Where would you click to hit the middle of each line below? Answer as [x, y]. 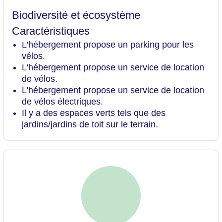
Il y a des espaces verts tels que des [94, 113]
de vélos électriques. [62, 102]
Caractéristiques [51, 31]
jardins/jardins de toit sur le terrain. [90, 125]
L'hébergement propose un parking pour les [108, 45]
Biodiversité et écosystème [76, 15]
